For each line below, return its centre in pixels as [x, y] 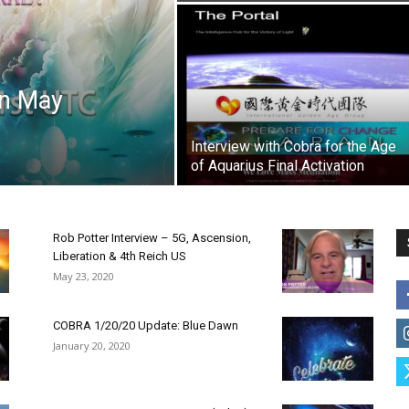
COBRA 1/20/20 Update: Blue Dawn [146, 325]
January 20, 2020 [92, 346]
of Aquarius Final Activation [278, 166]
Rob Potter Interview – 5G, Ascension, [152, 238]
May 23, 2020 [84, 276]
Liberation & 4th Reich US [120, 256]
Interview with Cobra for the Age [294, 147]
